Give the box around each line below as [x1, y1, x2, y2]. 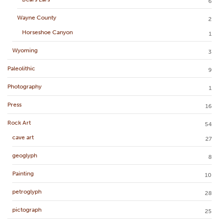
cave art [12, 134, 34, 141]
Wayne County [17, 14, 56, 22]
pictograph [12, 206, 42, 214]
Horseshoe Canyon [22, 29, 73, 36]
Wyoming [12, 47, 38, 54]
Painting [12, 170, 34, 177]
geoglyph [12, 152, 37, 159]
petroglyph [12, 188, 42, 196]
